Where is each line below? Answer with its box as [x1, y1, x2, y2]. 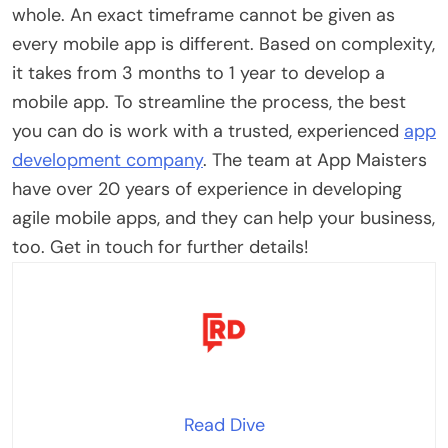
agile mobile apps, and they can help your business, [12, 205, 435, 230]
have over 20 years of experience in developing [12, 176, 402, 201]
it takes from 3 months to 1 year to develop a [12, 60, 385, 85]
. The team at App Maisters [203, 147, 427, 172]
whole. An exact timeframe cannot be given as [12, 2, 395, 27]
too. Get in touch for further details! [12, 234, 309, 259]
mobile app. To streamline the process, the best [12, 89, 406, 114]
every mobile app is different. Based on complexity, [12, 31, 435, 56]
